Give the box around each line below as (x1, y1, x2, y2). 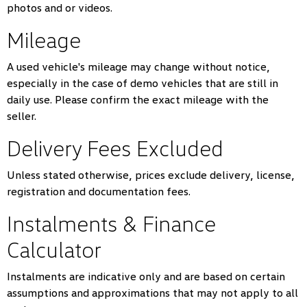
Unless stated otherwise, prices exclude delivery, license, (7, 168, 295, 182)
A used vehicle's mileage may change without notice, (7, 60, 270, 73)
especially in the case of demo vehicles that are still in (7, 76, 278, 90)
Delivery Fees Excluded (7, 134, 223, 161)
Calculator (7, 236, 101, 262)
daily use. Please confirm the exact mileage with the (7, 93, 269, 106)
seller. (7, 109, 36, 123)
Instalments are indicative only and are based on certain (7, 269, 285, 283)
